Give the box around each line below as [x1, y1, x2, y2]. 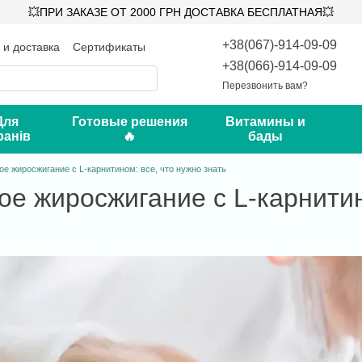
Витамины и [225, 115, 305, 128]
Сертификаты [73, 40, 145, 53]
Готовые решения [71, 115, 187, 128]
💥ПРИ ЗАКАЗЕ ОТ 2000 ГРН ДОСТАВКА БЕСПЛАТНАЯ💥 [28, 6, 334, 19]
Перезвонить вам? [222, 79, 309, 91]
